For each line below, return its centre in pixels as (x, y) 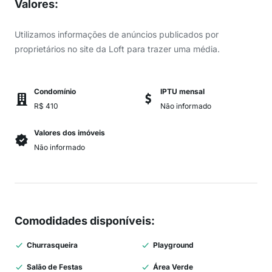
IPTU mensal (182, 91)
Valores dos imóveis (70, 133)
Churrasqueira (52, 245)
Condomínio (55, 91)
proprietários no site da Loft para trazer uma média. (117, 49)
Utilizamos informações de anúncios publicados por (117, 34)
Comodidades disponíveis (83, 221)
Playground (173, 245)
